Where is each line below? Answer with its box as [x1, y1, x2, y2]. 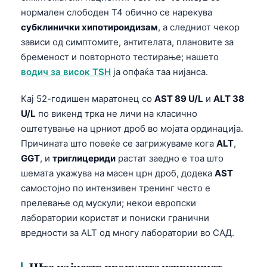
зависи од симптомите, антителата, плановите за [21, 36, 234, 48]
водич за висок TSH [21, 66, 111, 77]
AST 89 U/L [154, 92, 203, 104]
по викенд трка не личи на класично [36, 107, 197, 119]
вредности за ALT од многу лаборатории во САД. [21, 226, 234, 238]
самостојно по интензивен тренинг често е [21, 182, 210, 194]
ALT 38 [213, 92, 244, 104]
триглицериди [52, 152, 116, 164]
